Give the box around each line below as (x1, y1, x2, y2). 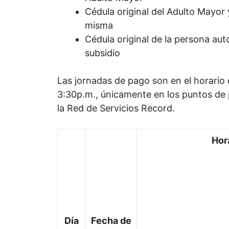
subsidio (85, 48, 120, 58)
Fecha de (90, 215, 131, 226)
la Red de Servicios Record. (57, 103, 175, 113)
